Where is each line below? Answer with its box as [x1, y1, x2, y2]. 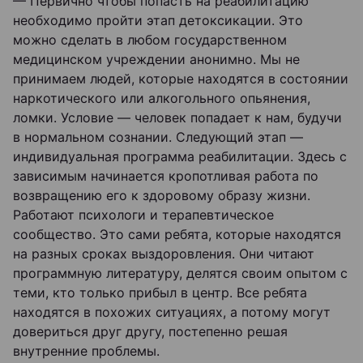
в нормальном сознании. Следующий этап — [13, 129, 303, 145]
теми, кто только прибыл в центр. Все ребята [13, 284, 307, 301]
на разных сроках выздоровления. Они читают [13, 246, 314, 262]
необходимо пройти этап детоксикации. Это [13, 12, 303, 28]
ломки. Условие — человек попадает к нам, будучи [13, 109, 342, 126]
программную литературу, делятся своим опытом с [13, 265, 348, 281]
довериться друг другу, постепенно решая [13, 323, 288, 340]
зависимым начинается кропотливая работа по [13, 168, 318, 184]
